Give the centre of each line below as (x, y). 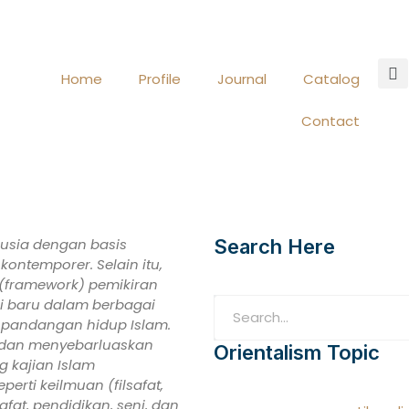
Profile (159, 79)
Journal (241, 79)
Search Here (274, 246)
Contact (330, 121)
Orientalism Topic (297, 352)
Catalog (331, 79)
